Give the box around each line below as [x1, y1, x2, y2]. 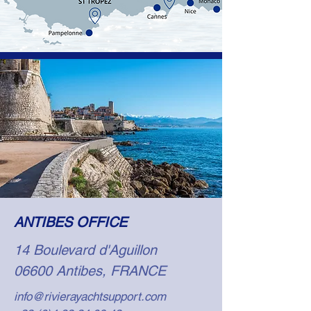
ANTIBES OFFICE [14, 214, 127, 230]
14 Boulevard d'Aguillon [14, 242, 157, 258]
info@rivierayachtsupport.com [14, 289, 166, 303]
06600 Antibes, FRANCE [14, 262, 166, 279]
